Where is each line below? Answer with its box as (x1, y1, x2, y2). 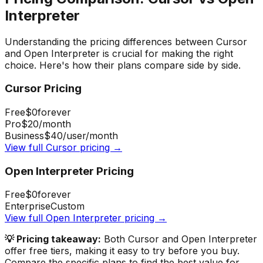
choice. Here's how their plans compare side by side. (5, 59, 241, 71)
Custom (50, 200, 85, 213)
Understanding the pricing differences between (5, 35, 216, 48)
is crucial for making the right (100, 47, 233, 59)
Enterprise (5, 200, 50, 213)
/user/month (63, 129, 118, 141)
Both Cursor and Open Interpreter (104, 233, 257, 245)
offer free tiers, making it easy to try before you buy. (5, 245, 240, 257)
